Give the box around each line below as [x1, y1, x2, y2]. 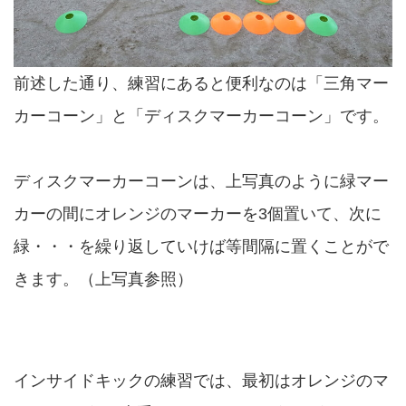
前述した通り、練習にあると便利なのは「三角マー [14, 73, 389, 92]
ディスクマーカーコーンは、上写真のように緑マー [14, 171, 389, 190]
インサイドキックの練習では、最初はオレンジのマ [14, 371, 389, 390]
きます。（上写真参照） [14, 269, 193, 288]
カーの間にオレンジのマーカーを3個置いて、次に [14, 204, 382, 223]
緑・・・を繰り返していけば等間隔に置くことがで [14, 237, 389, 256]
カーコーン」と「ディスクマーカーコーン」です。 [14, 106, 389, 125]
